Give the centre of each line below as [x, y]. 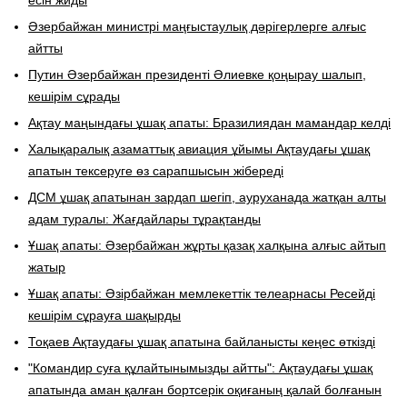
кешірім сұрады [74, 96]
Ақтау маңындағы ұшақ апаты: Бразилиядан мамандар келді [209, 122]
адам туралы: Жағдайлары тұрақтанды [144, 218]
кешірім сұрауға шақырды [104, 315]
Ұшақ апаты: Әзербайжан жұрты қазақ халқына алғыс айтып [207, 245]
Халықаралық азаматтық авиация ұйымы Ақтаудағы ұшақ [199, 149]
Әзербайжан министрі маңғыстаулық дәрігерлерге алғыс [197, 26]
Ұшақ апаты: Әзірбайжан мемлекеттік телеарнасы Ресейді [202, 293]
